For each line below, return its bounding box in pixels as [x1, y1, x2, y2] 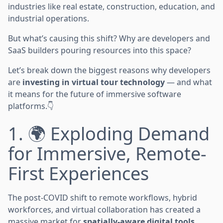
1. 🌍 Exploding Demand [8, 121, 210, 146]
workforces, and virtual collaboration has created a [8, 204, 201, 215]
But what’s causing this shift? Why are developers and [8, 32, 210, 44]
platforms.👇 [8, 100, 54, 111]
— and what [165, 76, 212, 88]
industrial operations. [8, 12, 89, 24]
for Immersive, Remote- [8, 141, 207, 166]
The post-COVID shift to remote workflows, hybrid [8, 192, 197, 203]
